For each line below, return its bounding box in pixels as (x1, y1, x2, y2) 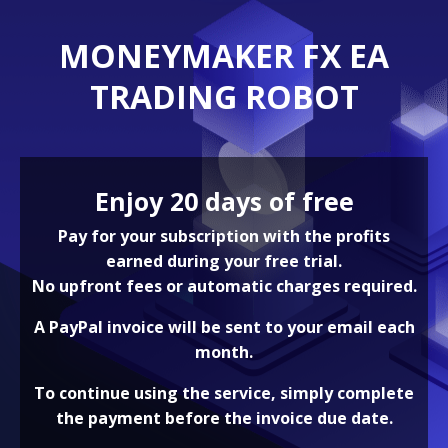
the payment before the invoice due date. (55, 406, 393, 429)
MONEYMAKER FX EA (59, 33, 389, 77)
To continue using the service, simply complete (34, 381, 414, 404)
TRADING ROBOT (89, 74, 359, 118)
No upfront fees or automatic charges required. (31, 274, 417, 297)
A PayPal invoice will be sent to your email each (33, 315, 415, 338)
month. (195, 340, 253, 363)
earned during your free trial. (106, 249, 342, 272)
